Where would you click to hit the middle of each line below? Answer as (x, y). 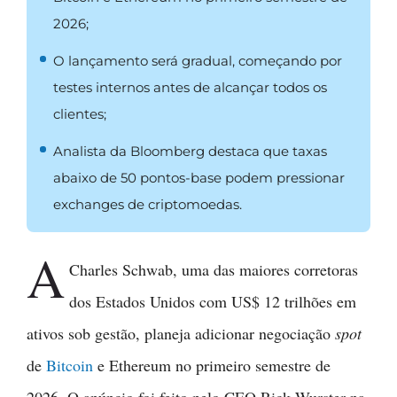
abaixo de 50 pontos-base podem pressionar (199, 177)
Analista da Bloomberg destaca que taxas (190, 151)
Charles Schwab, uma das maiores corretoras (214, 269)
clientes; (80, 113)
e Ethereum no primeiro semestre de (212, 365)
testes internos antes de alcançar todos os (190, 87)
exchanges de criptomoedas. (148, 204)
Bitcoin (70, 365)
